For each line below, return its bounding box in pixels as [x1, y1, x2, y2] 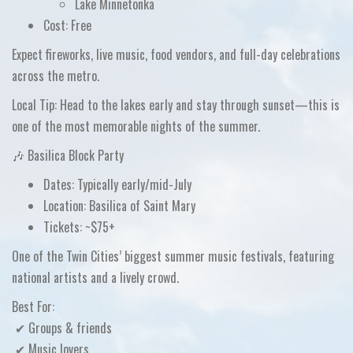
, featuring [283, 247, 334, 266]
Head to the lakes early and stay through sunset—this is [57, 95, 340, 114]
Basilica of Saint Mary [86, 196, 195, 215]
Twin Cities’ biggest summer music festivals [66, 247, 283, 266]
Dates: [43, 175, 74, 194]
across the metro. [12, 66, 99, 85]
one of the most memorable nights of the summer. [12, 117, 260, 136]
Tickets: [43, 217, 82, 236]
